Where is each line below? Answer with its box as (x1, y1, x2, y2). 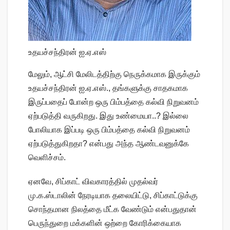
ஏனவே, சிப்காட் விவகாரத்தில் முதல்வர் (28, 177, 158, 186)
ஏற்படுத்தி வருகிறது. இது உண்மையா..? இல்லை (28, 111, 188, 121)
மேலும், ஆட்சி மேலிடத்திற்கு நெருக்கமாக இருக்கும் (28, 70, 200, 79)
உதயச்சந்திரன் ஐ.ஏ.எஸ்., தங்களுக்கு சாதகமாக (28, 84, 188, 93)
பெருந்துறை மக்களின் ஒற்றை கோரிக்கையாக (28, 219, 181, 228)
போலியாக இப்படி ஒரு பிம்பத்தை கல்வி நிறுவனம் (28, 125, 190, 135)
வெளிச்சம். (28, 153, 66, 162)
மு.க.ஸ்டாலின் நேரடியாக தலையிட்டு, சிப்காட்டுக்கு (28, 191, 198, 200)
